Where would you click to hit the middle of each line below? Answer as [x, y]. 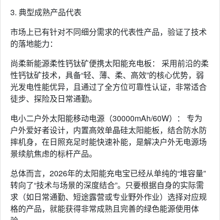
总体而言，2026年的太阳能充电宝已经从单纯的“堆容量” [108, 173]
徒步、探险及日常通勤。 [54, 98]
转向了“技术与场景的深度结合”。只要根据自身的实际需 [107, 185]
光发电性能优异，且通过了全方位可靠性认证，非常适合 [109, 87]
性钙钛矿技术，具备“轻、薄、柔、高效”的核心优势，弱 [107, 75]
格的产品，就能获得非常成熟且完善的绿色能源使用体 [105, 208]
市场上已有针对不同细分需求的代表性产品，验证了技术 [109, 32]
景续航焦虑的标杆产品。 [54, 153]
